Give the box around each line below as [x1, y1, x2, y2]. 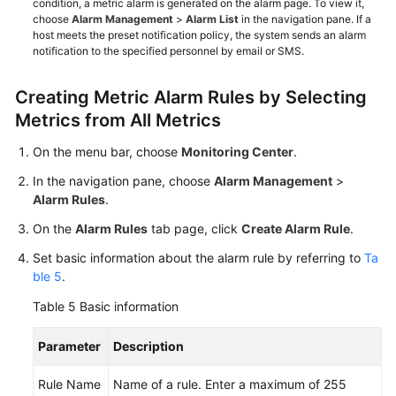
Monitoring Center [181, 144, 293, 159]
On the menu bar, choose [33, 144, 181, 159]
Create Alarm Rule [241, 221, 350, 236]
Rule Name [38, 377, 101, 392]
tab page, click [148, 221, 241, 236]
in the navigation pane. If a [239, 12, 371, 26]
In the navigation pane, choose [33, 173, 214, 188]
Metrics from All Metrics [15, 110, 221, 131]
